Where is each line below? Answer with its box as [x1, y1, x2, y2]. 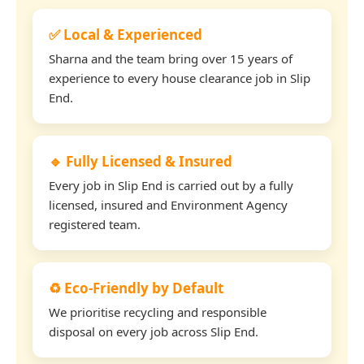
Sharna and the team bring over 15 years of [49, 50, 292, 67]
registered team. [49, 215, 141, 232]
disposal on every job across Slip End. [49, 323, 258, 340]
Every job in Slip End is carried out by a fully [49, 176, 293, 193]
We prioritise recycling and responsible [49, 303, 266, 320]
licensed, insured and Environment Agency [49, 196, 288, 213]
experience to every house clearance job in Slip [49, 69, 310, 86]
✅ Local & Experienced [49, 24, 202, 44]
